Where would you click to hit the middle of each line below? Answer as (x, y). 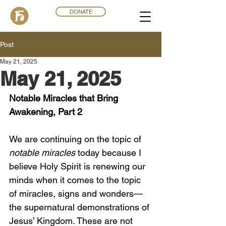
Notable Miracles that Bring (65, 98)
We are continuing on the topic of (76, 139)
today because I (109, 153)
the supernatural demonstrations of (80, 207)
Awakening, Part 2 (47, 112)
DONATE (81, 12)
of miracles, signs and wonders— (76, 193)
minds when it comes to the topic (76, 180)
